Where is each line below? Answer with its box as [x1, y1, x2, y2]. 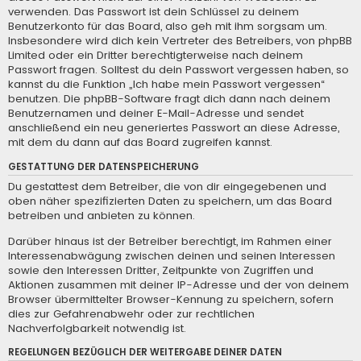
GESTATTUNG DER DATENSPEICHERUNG [8, 160, 199, 173]
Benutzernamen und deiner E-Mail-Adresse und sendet [8, 106, 304, 122]
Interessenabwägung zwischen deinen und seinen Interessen [8, 247, 335, 263]
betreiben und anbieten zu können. [8, 208, 195, 224]
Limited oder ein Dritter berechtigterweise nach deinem [8, 48, 303, 64]
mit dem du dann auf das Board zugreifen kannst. [8, 135, 272, 151]
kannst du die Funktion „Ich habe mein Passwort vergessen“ [8, 77, 325, 93]
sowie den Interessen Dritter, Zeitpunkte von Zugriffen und [8, 262, 313, 278]
